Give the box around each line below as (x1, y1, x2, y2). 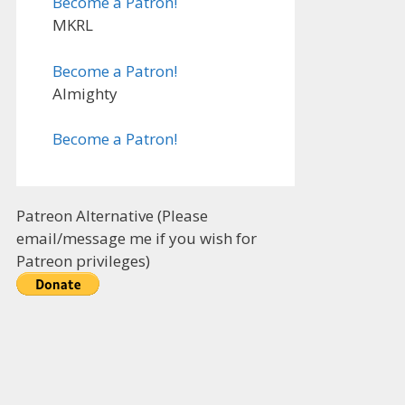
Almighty (52, 82, 118, 104)
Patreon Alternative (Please (16, 205, 208, 226)
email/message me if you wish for (16, 228, 257, 249)
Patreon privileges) (16, 250, 150, 271)
